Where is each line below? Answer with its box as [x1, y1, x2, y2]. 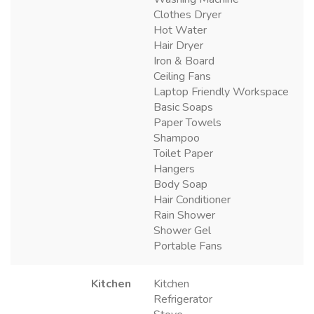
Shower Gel [153, 222, 211, 238]
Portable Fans [153, 238, 222, 254]
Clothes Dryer [153, 6, 221, 22]
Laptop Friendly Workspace [153, 83, 289, 100]
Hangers [153, 161, 195, 177]
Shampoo [153, 130, 200, 146]
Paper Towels [153, 114, 221, 130]
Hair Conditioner [153, 191, 231, 207]
